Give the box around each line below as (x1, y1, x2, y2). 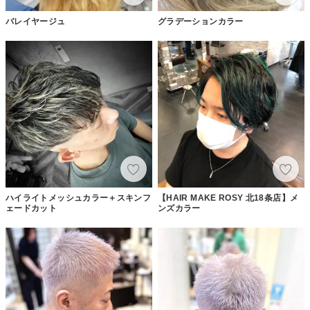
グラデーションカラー (158, 16, 244, 26)
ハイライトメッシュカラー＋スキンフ (6, 192, 152, 203)
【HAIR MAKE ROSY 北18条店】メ (158, 192, 299, 203)
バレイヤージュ (6, 16, 66, 26)
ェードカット (6, 203, 57, 213)
